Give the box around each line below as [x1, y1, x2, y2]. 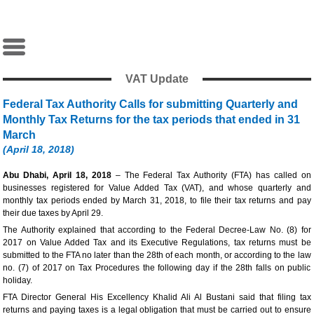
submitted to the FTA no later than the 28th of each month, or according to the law [3, 250, 311, 260]
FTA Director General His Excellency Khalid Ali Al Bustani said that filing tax [3, 292, 311, 302]
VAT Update [125, 72, 189, 85]
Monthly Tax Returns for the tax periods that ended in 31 [3, 113, 301, 125]
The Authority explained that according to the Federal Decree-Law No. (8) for [3, 224, 311, 235]
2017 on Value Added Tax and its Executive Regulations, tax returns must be [3, 237, 311, 247]
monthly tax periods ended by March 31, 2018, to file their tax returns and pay [3, 195, 311, 205]
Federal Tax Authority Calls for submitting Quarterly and [3, 97, 299, 110]
